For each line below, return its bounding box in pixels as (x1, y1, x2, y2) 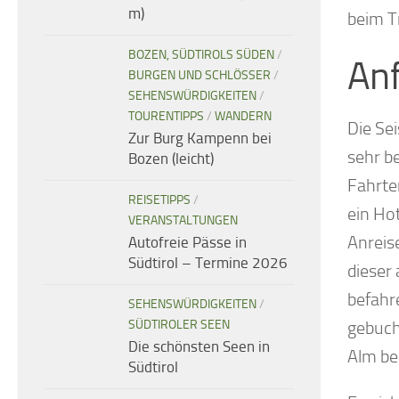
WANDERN (215, 109, 272, 125)
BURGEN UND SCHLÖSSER (128, 68, 271, 84)
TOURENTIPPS (128, 109, 204, 125)
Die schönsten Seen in (128, 338, 270, 356)
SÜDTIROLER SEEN (128, 317, 230, 333)
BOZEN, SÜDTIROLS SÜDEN (128, 47, 274, 63)
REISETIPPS (128, 192, 191, 208)
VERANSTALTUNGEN (128, 213, 238, 229)
